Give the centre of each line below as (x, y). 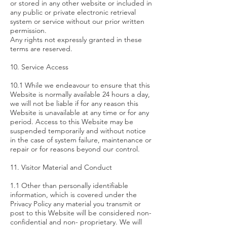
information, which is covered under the (73, 195)
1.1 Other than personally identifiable (69, 185)
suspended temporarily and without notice (78, 131)
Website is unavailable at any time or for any (80, 112)
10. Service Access (39, 67)
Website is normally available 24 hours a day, (80, 94)
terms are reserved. (41, 49)
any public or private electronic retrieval (73, 12)
